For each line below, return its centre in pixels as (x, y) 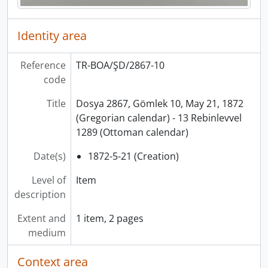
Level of (48, 180)
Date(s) (49, 156)
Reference (43, 66)
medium (47, 233)
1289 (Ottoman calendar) (132, 133)
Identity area (52, 36)
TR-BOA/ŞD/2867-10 (120, 66)
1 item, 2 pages (109, 219)
